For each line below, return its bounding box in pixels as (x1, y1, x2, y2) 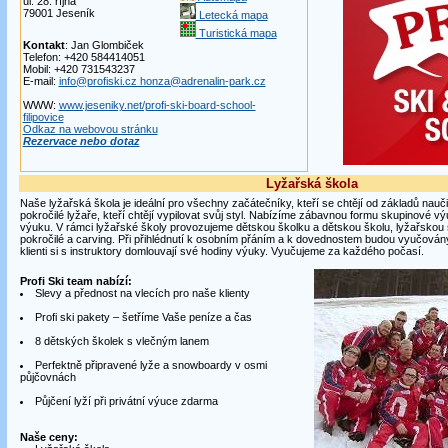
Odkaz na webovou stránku (22, 123, 158, 135)
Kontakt (22, 39, 65, 51)
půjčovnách (19, 371, 76, 383)
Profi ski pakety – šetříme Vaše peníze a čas (34, 311, 252, 323)
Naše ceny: (19, 431, 78, 443)
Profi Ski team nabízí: (19, 275, 132, 287)
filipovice (22, 111, 64, 123)
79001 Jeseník (22, 7, 95, 19)
